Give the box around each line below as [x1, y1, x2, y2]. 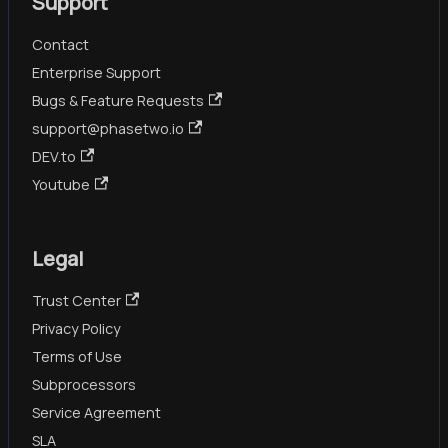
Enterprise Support [32, 62, 161, 82]
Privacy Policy [32, 318, 121, 338]
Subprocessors [32, 374, 136, 394]
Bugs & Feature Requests [32, 90, 204, 110]
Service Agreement [32, 402, 161, 422]
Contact [32, 34, 89, 54]
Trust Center [32, 290, 121, 310]
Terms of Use [32, 346, 122, 366]
